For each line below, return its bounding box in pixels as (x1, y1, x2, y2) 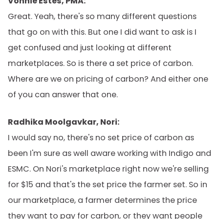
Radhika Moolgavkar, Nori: (8, 116, 119, 128)
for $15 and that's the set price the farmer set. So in (8, 179, 207, 190)
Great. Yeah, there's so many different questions (8, 11, 197, 22)
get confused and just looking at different (8, 42, 172, 53)
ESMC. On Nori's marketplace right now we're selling (8, 163, 209, 175)
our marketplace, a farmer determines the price (8, 195, 197, 206)
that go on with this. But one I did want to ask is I (8, 26, 197, 38)
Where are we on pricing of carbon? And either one (8, 73, 208, 85)
